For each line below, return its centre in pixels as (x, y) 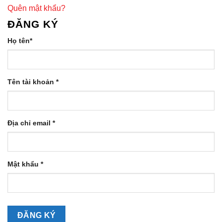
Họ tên (19, 41)
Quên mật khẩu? (36, 8)
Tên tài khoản (32, 82)
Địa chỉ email (30, 123)
